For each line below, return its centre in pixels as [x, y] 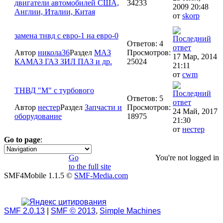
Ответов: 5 [145, 98]
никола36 [54, 52]
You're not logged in [187, 157]
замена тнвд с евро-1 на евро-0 [66, 35]
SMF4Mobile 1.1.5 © [39, 175]
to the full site [90, 166]
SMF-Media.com [101, 175]
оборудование [38, 116]
